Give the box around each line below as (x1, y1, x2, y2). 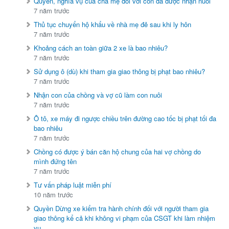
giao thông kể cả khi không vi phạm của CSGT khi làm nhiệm (34, 213, 216, 223)
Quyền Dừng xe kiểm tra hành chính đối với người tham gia (34, 203, 209, 214)
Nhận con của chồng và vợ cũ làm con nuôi (34, 90, 163, 100)
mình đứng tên (34, 156, 77, 167)
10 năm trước (34, 190, 74, 200)
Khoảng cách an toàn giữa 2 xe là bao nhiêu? (34, 43, 168, 53)
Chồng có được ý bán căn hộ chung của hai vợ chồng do (34, 147, 201, 157)
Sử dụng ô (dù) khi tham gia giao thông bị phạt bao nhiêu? (34, 66, 205, 77)
